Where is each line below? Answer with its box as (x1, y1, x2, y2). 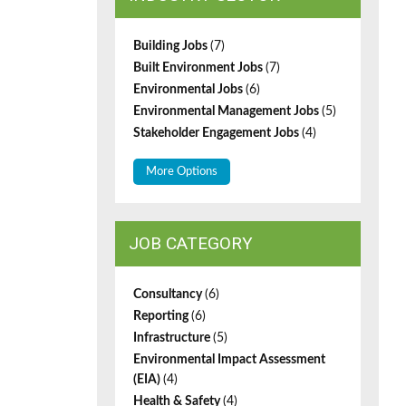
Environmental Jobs (133, 83, 246, 96)
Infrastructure (133, 332, 213, 344)
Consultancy (133, 288, 205, 301)
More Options (146, 166, 217, 178)
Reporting (133, 310, 191, 323)
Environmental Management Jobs (133, 105, 322, 118)
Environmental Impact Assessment (133, 353, 325, 366)
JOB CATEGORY (129, 233, 253, 254)
